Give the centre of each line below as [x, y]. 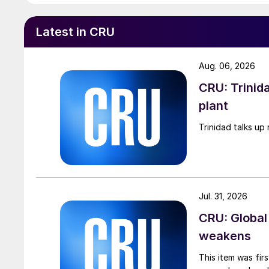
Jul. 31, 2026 [223, 196]
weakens [225, 236]
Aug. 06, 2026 [227, 65]
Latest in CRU [75, 32]
